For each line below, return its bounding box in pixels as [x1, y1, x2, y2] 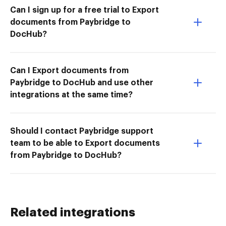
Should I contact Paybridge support [10, 127, 153, 135]
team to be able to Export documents [10, 139, 160, 147]
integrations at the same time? [10, 90, 133, 99]
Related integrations [10, 206, 135, 218]
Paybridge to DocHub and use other [10, 78, 153, 87]
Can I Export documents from [10, 66, 129, 75]
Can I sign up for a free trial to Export [10, 6, 159, 14]
